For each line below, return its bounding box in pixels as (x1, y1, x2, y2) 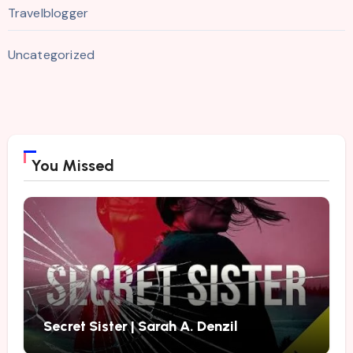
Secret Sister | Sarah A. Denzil (43, 318, 238, 336)
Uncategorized (7, 46, 95, 64)
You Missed (31, 156, 114, 176)
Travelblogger (7, 5, 89, 22)
